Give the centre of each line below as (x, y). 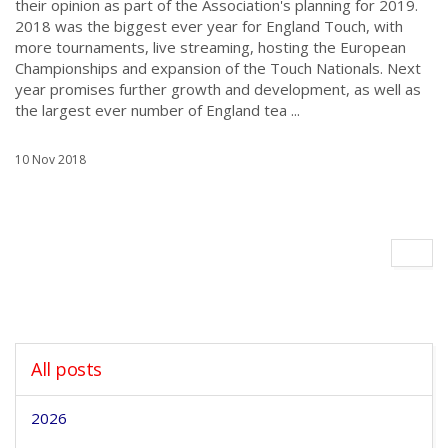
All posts (66, 369)
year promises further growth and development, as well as (218, 89)
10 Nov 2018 (50, 159)
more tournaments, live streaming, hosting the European (210, 47)
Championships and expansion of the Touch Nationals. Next (218, 68)
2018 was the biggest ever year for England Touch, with (209, 26)
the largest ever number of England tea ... (157, 110)
